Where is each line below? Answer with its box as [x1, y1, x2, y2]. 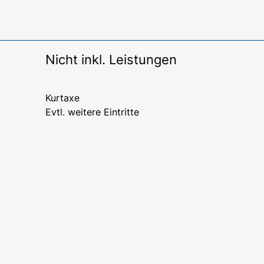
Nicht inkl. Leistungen [45, 52, 177, 68]
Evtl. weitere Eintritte [45, 106, 139, 118]
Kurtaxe [45, 92, 80, 104]
